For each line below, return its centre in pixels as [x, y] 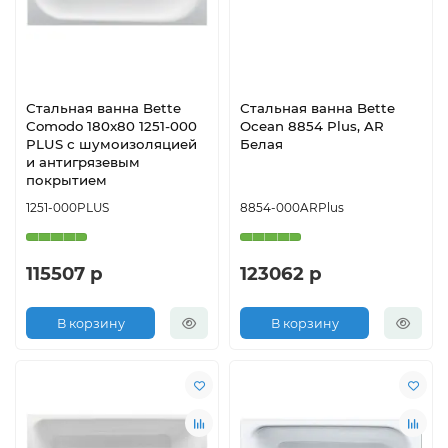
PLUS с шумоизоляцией [111, 144]
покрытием [66, 180]
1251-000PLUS [67, 208]
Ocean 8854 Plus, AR [312, 126]
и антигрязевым [83, 162]
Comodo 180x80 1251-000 [111, 126]
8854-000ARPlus [292, 208]
